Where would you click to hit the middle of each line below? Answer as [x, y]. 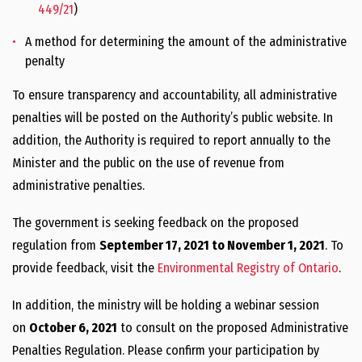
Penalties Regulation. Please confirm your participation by [166, 350]
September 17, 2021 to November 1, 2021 [212, 245]
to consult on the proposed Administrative [233, 328]
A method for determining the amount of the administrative [186, 42]
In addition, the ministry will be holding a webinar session [166, 305]
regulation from [56, 245]
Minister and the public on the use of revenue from [148, 163]
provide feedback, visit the [85, 268]
